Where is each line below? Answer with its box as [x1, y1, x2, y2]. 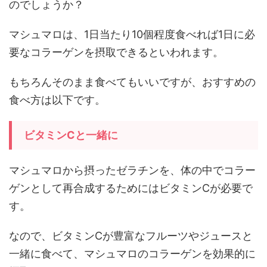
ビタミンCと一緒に [24, 129, 118, 141]
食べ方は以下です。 [9, 94, 105, 106]
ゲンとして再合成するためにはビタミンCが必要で [9, 182, 253, 194]
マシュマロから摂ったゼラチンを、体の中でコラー [9, 164, 256, 176]
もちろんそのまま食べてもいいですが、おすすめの [9, 76, 256, 88]
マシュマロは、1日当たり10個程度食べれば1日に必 [9, 28, 255, 41]
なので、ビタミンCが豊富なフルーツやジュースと [9, 229, 253, 242]
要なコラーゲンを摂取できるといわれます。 [9, 46, 223, 58]
